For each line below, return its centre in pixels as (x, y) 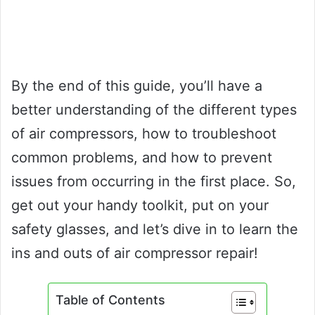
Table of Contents (110, 300)
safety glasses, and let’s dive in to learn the (155, 229)
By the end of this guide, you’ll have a (137, 85)
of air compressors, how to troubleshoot (144, 133)
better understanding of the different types (154, 109)
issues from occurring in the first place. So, (154, 181)
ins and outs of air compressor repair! (135, 253)
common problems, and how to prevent (142, 157)
